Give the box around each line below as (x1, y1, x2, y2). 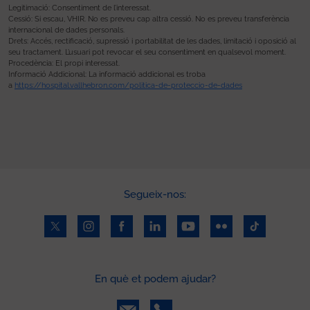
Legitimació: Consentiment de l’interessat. (8, 3, 151, 12)
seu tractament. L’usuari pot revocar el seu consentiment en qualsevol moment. (8, 47, 286, 57)
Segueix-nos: (124, 188, 186, 201)
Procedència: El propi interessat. (8, 58, 120, 68)
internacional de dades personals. (8, 25, 125, 35)
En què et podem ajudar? (94, 272, 216, 285)
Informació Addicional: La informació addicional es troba (8, 69, 206, 79)
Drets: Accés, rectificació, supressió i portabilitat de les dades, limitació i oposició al (8, 36, 296, 46)
